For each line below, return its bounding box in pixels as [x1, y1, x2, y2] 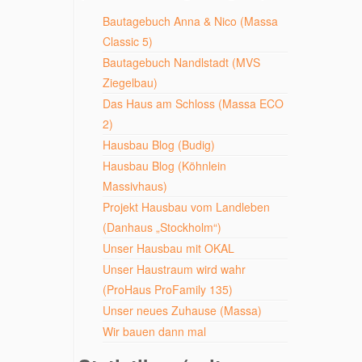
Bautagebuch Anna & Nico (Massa [103, 13, 278, 29]
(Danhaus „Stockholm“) [103, 219, 221, 235]
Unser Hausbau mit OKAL [103, 240, 234, 256]
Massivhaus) [103, 178, 167, 194]
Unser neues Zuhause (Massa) [103, 302, 262, 318]
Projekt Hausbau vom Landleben [103, 199, 270, 215]
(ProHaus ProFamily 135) [103, 281, 233, 297]
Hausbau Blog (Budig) [103, 137, 215, 153]
